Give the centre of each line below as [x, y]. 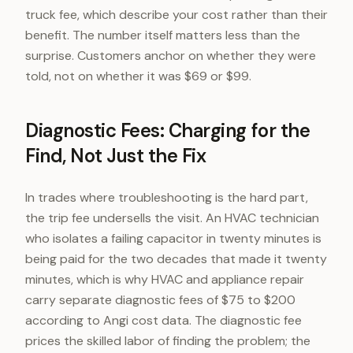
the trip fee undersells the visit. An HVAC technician [172, 218]
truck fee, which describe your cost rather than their [176, 15]
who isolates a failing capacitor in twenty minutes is [173, 238]
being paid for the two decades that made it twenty [176, 259]
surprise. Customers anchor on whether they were [171, 56]
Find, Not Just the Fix [116, 156]
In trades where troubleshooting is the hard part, [167, 197]
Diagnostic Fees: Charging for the [168, 130]
